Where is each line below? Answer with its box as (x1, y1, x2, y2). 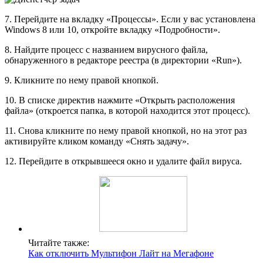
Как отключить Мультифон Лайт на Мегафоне (28, 248, 214, 259)
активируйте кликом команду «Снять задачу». (5, 136, 189, 147)
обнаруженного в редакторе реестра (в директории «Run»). (5, 55, 242, 66)
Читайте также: (28, 238, 89, 248)
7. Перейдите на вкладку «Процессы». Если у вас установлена (5, 14, 255, 25)
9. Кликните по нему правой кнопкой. (5, 75, 159, 86)
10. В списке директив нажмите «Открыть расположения (5, 95, 235, 106)
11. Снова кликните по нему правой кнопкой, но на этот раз (5, 126, 247, 136)
